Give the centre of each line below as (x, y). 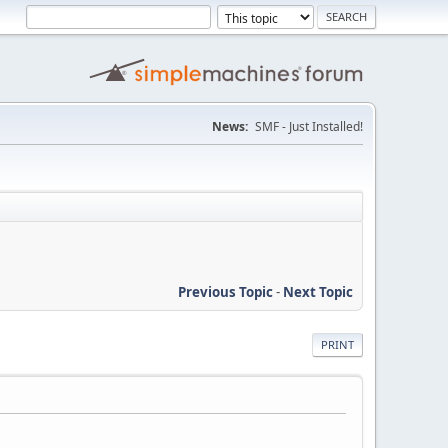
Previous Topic (225, 291)
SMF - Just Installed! (309, 126)
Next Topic (318, 291)
